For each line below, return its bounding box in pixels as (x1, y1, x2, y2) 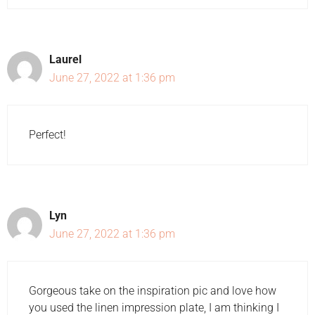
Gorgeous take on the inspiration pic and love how (29, 283, 276, 297)
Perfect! (29, 127, 66, 141)
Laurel (49, 52, 82, 66)
